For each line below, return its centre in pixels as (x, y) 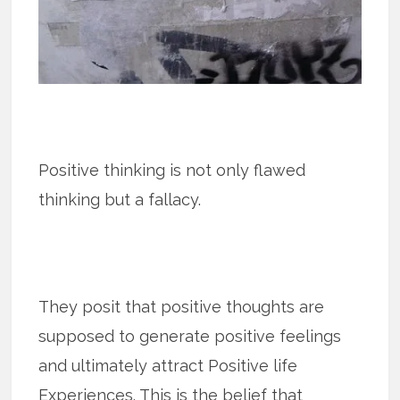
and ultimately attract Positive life (168, 365)
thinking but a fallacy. (120, 199)
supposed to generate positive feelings (190, 336)
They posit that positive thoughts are (182, 306)
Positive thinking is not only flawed (172, 170)
